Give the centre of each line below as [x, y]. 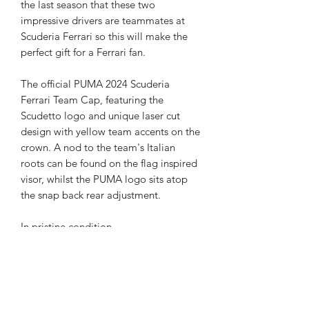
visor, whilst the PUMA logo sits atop [104, 179]
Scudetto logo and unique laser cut [100, 115]
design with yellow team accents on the [110, 131]
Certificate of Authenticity [91, 272]
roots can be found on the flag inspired [109, 163]
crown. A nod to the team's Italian [98, 147]
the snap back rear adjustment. [91, 195]
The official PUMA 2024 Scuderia [95, 83]
